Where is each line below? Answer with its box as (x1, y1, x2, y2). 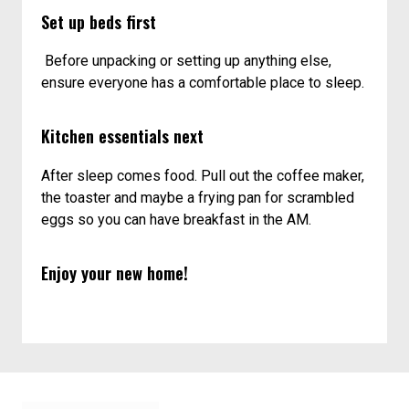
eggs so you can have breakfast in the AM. (41, 210, 312, 228)
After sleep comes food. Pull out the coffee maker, (41, 166, 365, 184)
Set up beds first (41, 9, 157, 35)
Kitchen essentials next (41, 123, 204, 149)
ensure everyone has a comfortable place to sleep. (41, 74, 365, 92)
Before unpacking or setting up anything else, (41, 52, 332, 70)
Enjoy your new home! (41, 259, 189, 285)
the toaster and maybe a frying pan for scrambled (41, 188, 355, 206)
